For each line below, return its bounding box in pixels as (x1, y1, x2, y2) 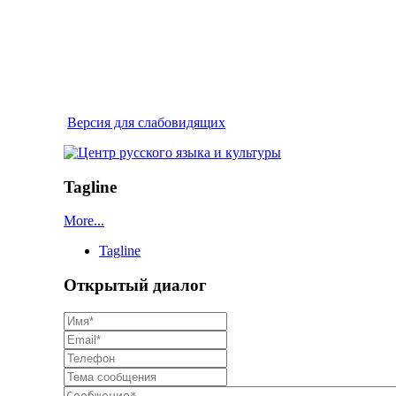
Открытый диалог (64, 276, 207, 295)
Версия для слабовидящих (67, 115, 225, 130)
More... (64, 213, 104, 229)
